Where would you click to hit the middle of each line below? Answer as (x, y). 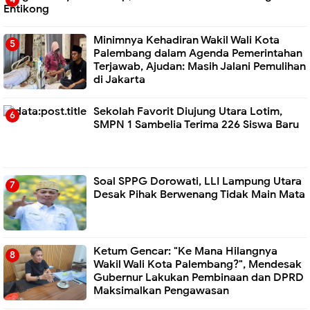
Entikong (26, 9)
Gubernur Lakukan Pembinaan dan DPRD (199, 277)
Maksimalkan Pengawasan (161, 290)
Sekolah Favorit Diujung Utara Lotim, (188, 111)
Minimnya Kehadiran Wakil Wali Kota (186, 40)
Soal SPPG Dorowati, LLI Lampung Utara (198, 181)
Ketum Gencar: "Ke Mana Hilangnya (185, 251)
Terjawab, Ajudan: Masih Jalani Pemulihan (200, 67)
